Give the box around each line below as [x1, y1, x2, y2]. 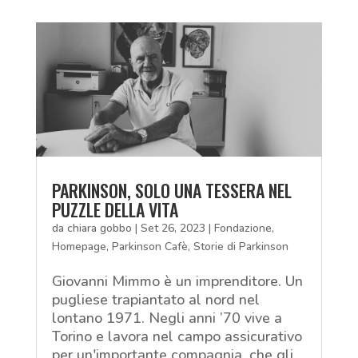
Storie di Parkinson [193, 238, 288, 254]
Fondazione [213, 220, 272, 236]
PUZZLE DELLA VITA [51, 196, 178, 222]
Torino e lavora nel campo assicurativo [51, 326, 302, 346]
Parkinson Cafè [111, 238, 188, 254]
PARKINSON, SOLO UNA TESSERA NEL [51, 177, 292, 203]
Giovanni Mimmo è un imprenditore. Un [51, 271, 303, 291]
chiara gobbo [66, 220, 132, 236]
